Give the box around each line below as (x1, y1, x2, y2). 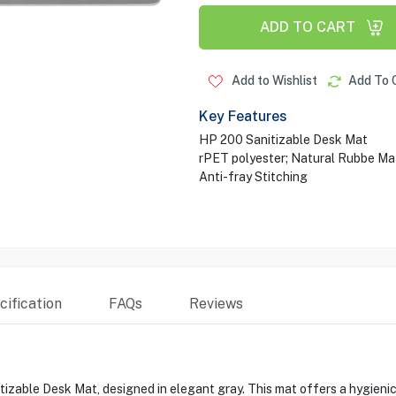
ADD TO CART (259, 19, 355, 35)
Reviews (188, 295, 243, 312)
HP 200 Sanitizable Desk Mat (198, 133, 368, 147)
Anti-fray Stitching (198, 170, 308, 184)
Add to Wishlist (228, 73, 317, 88)
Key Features (198, 108, 287, 125)
